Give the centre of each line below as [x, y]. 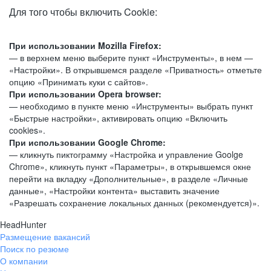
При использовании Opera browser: [85, 94]
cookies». [27, 130]
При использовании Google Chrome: [87, 142]
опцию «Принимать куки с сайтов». [79, 82]
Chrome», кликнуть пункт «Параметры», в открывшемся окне [130, 166]
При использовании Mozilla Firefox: [85, 45]
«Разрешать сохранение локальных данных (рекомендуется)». [134, 203]
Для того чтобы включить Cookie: [83, 12]
